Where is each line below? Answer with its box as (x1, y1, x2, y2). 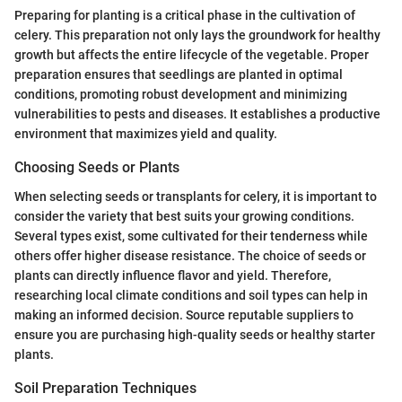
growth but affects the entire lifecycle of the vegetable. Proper (14, 48, 369, 63)
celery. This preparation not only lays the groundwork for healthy (14, 28, 380, 43)
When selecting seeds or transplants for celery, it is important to (14, 188, 377, 204)
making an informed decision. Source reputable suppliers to (14, 307, 354, 322)
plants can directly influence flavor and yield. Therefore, (14, 267, 331, 283)
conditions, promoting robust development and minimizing (14, 87, 347, 102)
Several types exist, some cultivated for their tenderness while (14, 228, 368, 243)
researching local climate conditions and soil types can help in (14, 287, 368, 302)
